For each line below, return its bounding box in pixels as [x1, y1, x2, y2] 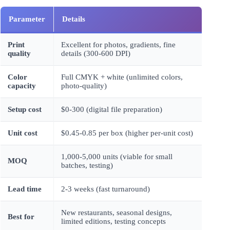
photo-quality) [61, 81, 107, 90]
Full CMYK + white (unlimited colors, [61, 72, 183, 81]
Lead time [8, 184, 42, 193]
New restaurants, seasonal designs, [61, 208, 172, 217]
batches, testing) [61, 161, 113, 169]
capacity [8, 81, 36, 90]
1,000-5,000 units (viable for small [61, 152, 172, 161]
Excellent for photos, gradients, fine [61, 40, 176, 49]
